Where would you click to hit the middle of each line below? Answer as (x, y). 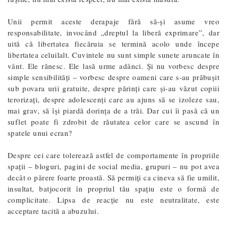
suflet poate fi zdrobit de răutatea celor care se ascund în (113, 121)
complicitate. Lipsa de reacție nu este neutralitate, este (113, 199)
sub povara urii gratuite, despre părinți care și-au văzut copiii (113, 88)
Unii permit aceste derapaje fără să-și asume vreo (113, 21)
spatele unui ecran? (40, 133)
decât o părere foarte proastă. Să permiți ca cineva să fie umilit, (113, 177)
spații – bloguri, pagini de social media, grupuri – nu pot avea (113, 166)
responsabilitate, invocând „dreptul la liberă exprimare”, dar (113, 32)
